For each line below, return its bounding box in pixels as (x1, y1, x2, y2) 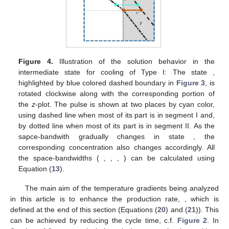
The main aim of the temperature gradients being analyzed (25, 184, 219, 193)
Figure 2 (177, 216, 208, 225)
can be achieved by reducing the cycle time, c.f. (10, 216, 177, 225)
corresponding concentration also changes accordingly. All (18, 143, 215, 152)
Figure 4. (18, 57, 54, 66)
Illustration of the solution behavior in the (53, 57, 215, 66)
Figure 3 (176, 79, 205, 87)
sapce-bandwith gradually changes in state (18, 132, 194, 141)
